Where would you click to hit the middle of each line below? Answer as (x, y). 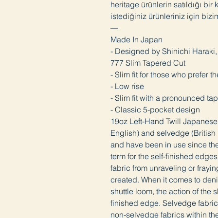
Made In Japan (136, 40)
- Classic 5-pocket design (155, 110)
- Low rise (130, 86)
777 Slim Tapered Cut (148, 63)
